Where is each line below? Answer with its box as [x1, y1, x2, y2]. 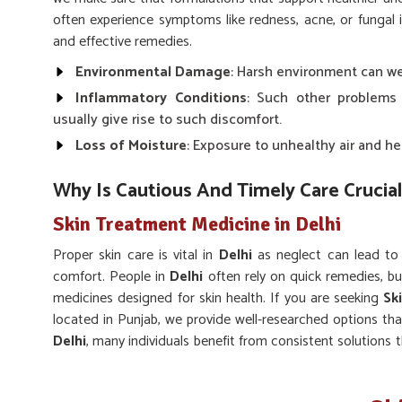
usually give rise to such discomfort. [53, 108, 282, 132]
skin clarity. [53, 351, 118, 375]
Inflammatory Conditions [75, 86, 247, 110]
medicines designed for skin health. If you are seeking [53, 286, 384, 310]
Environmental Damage [75, 60, 231, 84]
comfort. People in [53, 265, 170, 289]
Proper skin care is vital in [53, 243, 219, 267]
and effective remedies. [53, 30, 192, 54]
